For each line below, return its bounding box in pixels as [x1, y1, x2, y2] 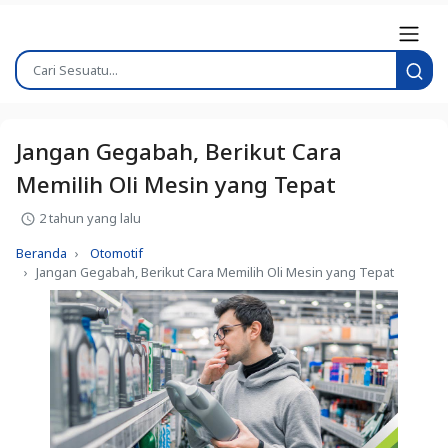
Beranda [16, 243, 67, 262]
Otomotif [90, 243, 143, 262]
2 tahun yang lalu [36, 208, 141, 227]
